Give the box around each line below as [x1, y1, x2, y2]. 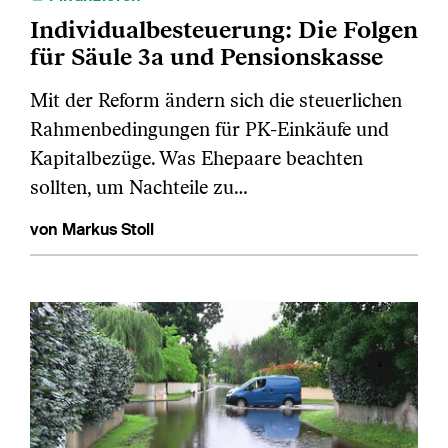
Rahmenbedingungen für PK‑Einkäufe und [30, 117, 389, 141]
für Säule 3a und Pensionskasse [30, 41, 383, 71]
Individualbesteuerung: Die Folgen [30, 14, 418, 44]
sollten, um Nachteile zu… [30, 175, 248, 199]
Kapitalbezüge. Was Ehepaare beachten [30, 146, 363, 170]
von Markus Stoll [30, 218, 154, 240]
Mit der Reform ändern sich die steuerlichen [30, 88, 402, 112]
